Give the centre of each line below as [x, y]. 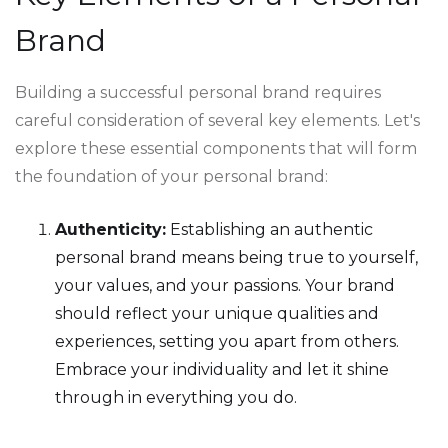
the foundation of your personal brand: [171, 176]
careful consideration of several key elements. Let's [217, 120]
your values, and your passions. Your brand [225, 285]
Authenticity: [110, 229]
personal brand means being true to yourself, [236, 257]
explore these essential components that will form [216, 148]
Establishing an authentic [269, 229]
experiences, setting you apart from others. [227, 341]
